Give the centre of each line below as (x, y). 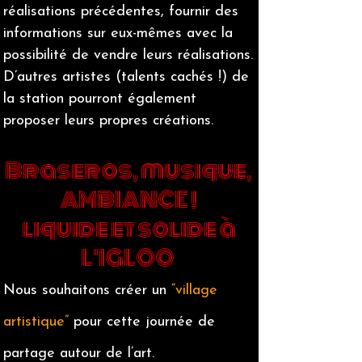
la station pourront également (100, 99)
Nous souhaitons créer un (87, 290)
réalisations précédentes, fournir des (121, 12)
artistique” (36, 322)
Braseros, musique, (128, 171)
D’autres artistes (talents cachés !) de (126, 77)
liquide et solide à (128, 229)
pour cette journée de (142, 322)
